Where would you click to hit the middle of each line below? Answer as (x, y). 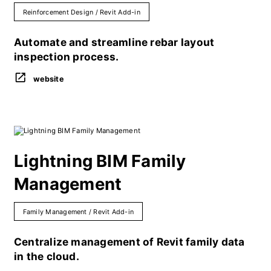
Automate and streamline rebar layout (114, 42)
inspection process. (66, 56)
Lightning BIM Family (100, 161)
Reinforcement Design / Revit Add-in (81, 12)
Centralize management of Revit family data (129, 242)
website (48, 79)
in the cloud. (46, 256)
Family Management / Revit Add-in (78, 212)
